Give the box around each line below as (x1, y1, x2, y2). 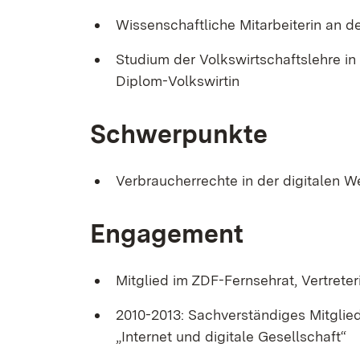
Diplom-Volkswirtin (116, 72, 239, 89)
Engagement (90, 218, 243, 249)
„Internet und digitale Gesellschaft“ (116, 328, 346, 345)
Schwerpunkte (90, 118, 268, 149)
